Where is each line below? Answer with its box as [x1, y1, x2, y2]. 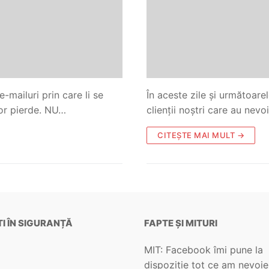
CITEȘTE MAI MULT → [157, 130, 244, 140]
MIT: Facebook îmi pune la [144, 243, 263, 256]
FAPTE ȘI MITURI [144, 217, 217, 229]
